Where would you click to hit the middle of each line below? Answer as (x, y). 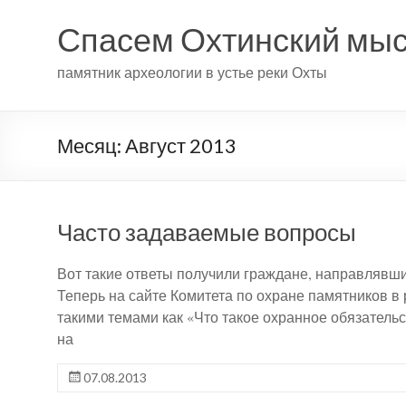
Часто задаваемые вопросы (207, 232)
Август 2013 (181, 145)
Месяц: (91, 145)
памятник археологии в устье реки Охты (192, 72)
